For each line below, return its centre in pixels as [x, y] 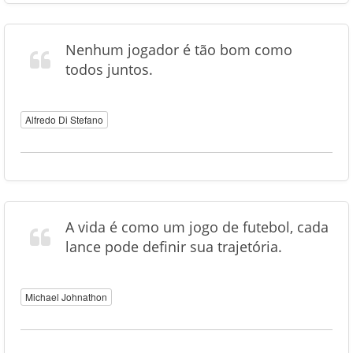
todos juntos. [109, 69]
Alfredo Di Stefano [64, 119]
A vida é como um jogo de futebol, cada [197, 227]
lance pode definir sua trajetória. [174, 247]
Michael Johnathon [66, 297]
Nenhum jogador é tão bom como [179, 50]
